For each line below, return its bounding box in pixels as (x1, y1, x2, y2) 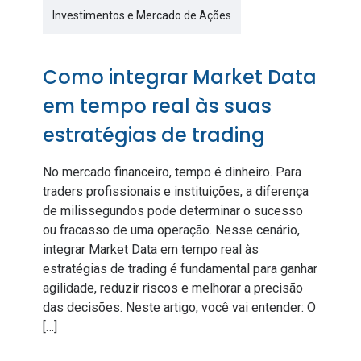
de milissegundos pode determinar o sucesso (43, 203, 303, 218)
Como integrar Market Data (43, 64, 317, 90)
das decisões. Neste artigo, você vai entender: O (43, 300, 316, 315)
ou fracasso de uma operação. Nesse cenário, (43, 222, 300, 238)
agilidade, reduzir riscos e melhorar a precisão (43, 280, 303, 296)
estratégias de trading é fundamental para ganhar (43, 261, 317, 276)
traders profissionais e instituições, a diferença (43, 184, 309, 199)
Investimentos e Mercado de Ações (52, 9, 231, 22)
